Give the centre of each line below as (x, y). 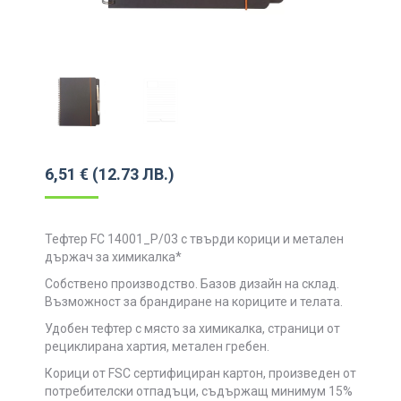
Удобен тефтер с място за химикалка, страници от (192, 328)
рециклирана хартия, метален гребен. (157, 346)
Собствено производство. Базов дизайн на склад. (192, 283)
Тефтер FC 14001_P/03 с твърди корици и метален (194, 239)
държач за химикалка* (113, 256)
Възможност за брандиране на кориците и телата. (194, 301)
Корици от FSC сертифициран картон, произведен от (200, 373)
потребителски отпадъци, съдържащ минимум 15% (199, 391)
